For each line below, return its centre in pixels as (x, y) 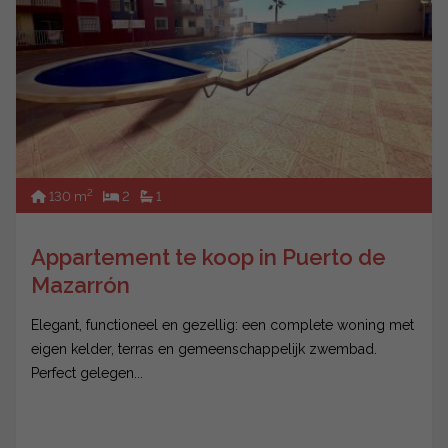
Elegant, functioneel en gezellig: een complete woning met (222, 325)
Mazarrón (80, 285)
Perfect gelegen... (87, 373)
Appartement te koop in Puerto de (208, 257)
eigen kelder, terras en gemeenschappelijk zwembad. (204, 349)
